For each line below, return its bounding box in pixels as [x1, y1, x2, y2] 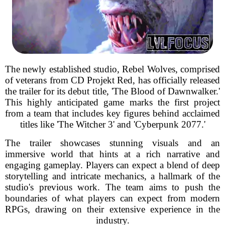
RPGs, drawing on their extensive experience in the [5, 204, 220, 214]
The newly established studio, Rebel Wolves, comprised [5, 64, 220, 74]
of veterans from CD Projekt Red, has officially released [5, 75, 220, 85]
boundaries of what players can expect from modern [5, 193, 220, 203]
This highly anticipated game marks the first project [5, 97, 220, 107]
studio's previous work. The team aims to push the [5, 182, 220, 192]
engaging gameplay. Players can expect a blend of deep [5, 160, 220, 170]
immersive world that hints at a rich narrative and [5, 149, 220, 159]
